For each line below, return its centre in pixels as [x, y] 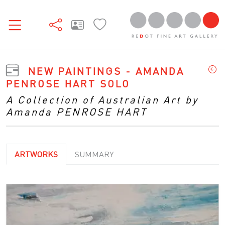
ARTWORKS [36, 154]
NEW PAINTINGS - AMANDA [106, 71]
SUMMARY [94, 154]
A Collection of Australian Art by [102, 99]
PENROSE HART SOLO [68, 83]
